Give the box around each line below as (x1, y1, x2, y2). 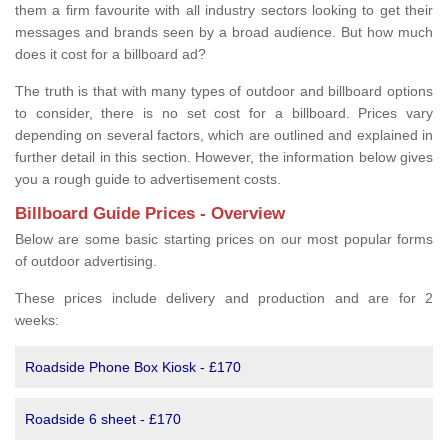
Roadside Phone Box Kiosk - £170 (25, 359, 249, 376)
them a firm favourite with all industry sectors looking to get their (15, 2, 433, 19)
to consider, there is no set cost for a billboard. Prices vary (15, 105, 433, 122)
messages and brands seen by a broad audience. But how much (15, 24, 433, 41)
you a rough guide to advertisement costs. (15, 171, 281, 188)
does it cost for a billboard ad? (15, 46, 206, 63)
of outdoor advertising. (15, 253, 157, 270)
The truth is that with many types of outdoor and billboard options (15, 83, 433, 100)
